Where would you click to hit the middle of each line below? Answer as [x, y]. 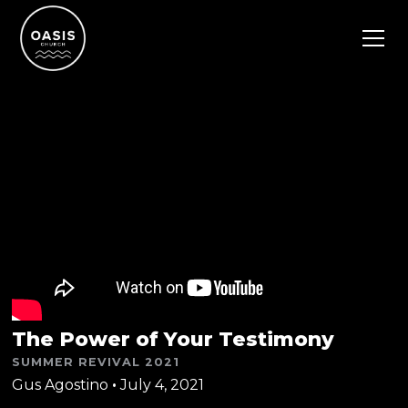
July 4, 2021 [163, 384]
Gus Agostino [61, 384]
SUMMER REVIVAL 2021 [96, 362]
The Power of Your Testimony [173, 339]
